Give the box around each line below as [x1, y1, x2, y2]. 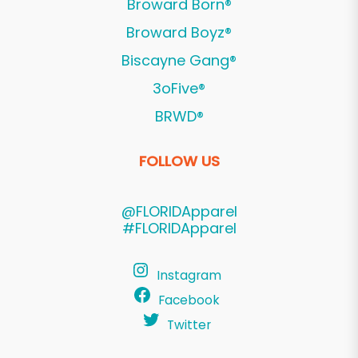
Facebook [157, 291, 220, 308]
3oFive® [153, 78, 205, 98]
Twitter [166, 316, 211, 333]
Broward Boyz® [126, 22, 232, 42]
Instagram [156, 266, 221, 284]
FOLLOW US [138, 150, 220, 171]
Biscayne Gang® [121, 50, 237, 70]
